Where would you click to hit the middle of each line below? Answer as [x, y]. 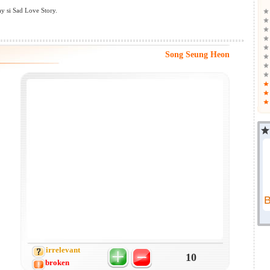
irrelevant [63, 250]
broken [57, 262]
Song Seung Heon [197, 55]
